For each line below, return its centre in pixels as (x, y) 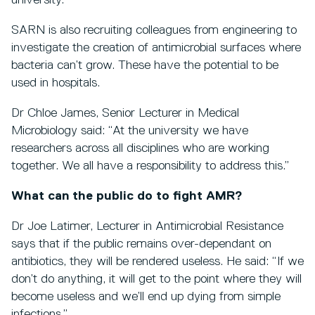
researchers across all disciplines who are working (140, 149)
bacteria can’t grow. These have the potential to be (145, 66)
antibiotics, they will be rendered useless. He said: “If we (157, 262)
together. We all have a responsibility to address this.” (150, 166)
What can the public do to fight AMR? (127, 197)
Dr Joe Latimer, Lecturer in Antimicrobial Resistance (147, 227)
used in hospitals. (56, 83)
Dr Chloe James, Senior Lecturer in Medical (125, 114)
